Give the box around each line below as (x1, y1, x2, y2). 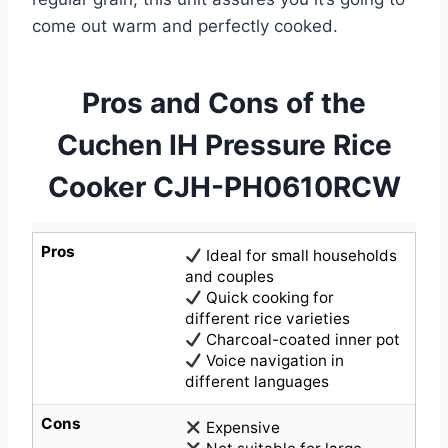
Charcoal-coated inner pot (202, 330, 401, 350)
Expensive (202, 418, 281, 438)
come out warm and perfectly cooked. (32, 16, 338, 37)
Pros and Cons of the (82, 86, 366, 121)
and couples (185, 267, 275, 287)
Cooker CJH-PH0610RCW (47, 170, 401, 205)
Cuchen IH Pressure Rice (56, 128, 392, 163)
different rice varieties (185, 309, 351, 329)
